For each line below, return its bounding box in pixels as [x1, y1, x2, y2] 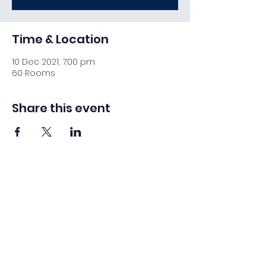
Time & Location [12, 31, 109, 47]
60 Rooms [12, 67, 55, 79]
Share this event [12, 100, 110, 116]
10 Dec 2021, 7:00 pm [12, 56, 95, 68]
